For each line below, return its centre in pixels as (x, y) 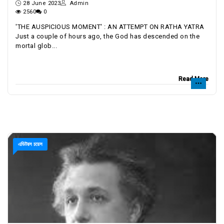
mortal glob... (36, 46)
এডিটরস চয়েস (30, 144)
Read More (193, 79)
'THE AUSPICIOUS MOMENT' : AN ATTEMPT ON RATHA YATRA (110, 27)
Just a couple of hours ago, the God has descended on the (107, 36)
